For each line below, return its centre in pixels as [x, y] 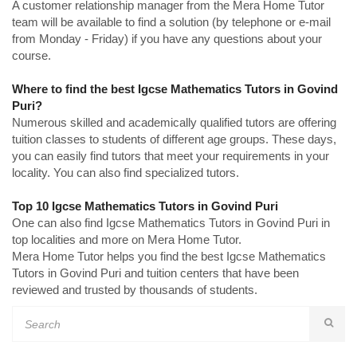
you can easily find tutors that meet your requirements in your [171, 156]
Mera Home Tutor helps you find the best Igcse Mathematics [169, 256]
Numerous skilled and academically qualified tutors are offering [174, 122]
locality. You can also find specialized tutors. [126, 173]
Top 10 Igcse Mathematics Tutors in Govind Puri [145, 206]
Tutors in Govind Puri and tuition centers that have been [155, 273]
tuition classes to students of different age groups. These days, [174, 139]
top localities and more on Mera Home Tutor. [127, 239]
